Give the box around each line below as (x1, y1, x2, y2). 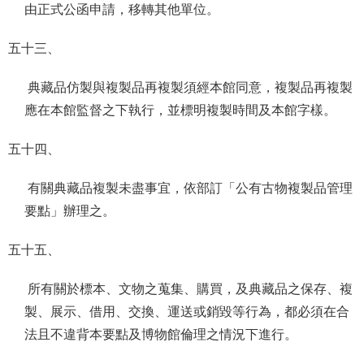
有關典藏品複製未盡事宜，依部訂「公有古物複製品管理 (24, 181, 353, 195)
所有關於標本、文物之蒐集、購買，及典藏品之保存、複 (24, 282, 353, 296)
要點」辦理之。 (24, 204, 119, 218)
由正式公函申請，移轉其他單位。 (24, 2, 223, 16)
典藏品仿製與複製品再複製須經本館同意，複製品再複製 (24, 80, 353, 94)
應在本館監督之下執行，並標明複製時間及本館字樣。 (24, 103, 340, 117)
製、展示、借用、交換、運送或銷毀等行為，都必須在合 (24, 305, 349, 318)
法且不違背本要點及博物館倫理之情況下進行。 (24, 327, 301, 341)
